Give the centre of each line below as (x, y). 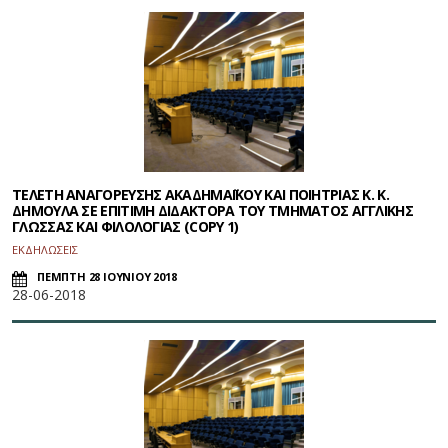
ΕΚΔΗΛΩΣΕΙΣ (45, 250)
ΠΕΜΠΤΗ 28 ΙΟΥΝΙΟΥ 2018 (107, 277)
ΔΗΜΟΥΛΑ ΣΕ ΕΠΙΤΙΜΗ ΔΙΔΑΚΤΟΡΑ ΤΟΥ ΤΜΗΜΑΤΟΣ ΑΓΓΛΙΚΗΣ (212, 211)
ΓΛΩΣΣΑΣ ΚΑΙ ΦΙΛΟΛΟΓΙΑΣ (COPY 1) (125, 227)
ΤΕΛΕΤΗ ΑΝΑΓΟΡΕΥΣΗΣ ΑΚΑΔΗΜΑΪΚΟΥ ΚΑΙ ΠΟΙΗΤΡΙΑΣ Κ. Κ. (200, 195)
